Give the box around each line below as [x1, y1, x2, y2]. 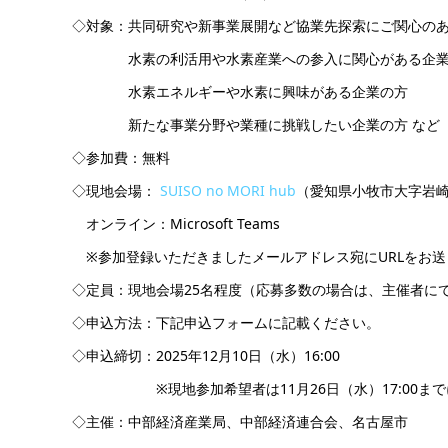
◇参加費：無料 [72, 148, 170, 168]
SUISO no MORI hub [156, 181, 296, 201]
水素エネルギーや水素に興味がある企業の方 [72, 82, 408, 102]
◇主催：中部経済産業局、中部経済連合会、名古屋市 [72, 412, 408, 432]
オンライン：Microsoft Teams [72, 214, 280, 234]
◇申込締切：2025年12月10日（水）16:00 [72, 346, 340, 366]
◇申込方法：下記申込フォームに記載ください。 [72, 313, 380, 333]
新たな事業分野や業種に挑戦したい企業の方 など [72, 115, 440, 135]
